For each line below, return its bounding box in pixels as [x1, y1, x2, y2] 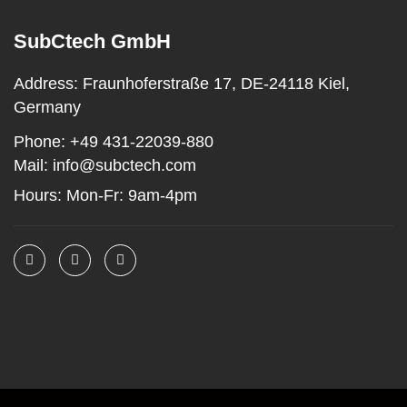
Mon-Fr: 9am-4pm [66, 186, 197, 205]
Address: [14, 74, 78, 94]
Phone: [14, 133, 65, 152]
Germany [14, 98, 81, 117]
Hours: [14, 186, 66, 205]
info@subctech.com [48, 156, 196, 175]
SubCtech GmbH [14, 30, 171, 54]
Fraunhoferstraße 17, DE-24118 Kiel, [78, 74, 350, 94]
